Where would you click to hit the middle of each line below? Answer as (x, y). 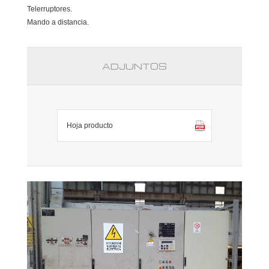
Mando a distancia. (58, 22)
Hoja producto (89, 125)
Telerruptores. (49, 9)
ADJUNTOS (134, 66)
